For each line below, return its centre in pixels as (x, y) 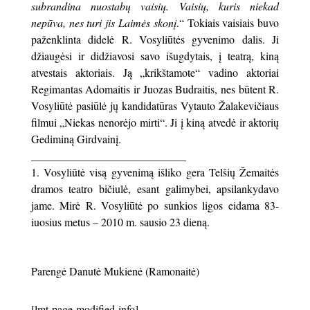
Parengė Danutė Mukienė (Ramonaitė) (115, 271)
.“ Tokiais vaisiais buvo (228, 23)
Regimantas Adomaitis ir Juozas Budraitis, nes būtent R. (155, 89)
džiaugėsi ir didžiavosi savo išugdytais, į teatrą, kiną (155, 56)
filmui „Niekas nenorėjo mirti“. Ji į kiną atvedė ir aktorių (155, 122)
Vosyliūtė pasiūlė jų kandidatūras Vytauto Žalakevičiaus (155, 106)
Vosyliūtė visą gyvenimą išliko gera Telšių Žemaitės (162, 172)
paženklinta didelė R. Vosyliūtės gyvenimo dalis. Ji (155, 39)
